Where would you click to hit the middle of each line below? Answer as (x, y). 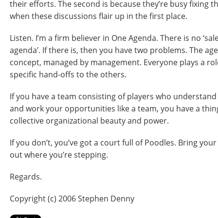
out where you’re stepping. (59, 155)
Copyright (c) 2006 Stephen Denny (72, 199)
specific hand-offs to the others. (68, 74)
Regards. (26, 177)
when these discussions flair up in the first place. (99, 16)
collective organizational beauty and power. (89, 121)
